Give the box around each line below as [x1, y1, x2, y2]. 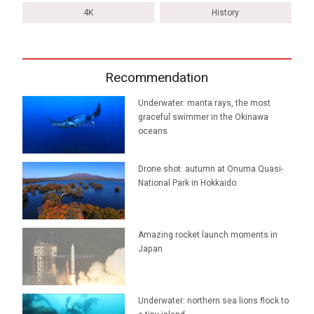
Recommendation [105, 68, 209, 88]
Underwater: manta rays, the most [138, 97, 271, 109]
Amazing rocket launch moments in [138, 228, 278, 241]
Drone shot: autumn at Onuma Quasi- [138, 162, 284, 175]
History [212, 6, 240, 19]
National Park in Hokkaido [138, 176, 237, 189]
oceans [138, 125, 168, 137]
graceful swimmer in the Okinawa [138, 111, 269, 123]
